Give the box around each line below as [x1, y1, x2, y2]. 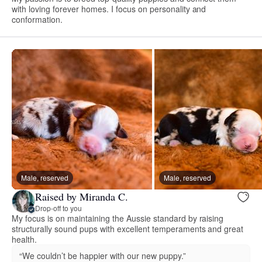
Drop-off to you [35, 202, 82, 213]
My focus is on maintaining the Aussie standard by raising [12, 212, 224, 225]
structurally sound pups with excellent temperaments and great [12, 223, 244, 235]
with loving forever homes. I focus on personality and [12, 3, 206, 15]
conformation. [12, 13, 63, 26]
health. [12, 233, 37, 246]
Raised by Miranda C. [35, 189, 128, 204]
